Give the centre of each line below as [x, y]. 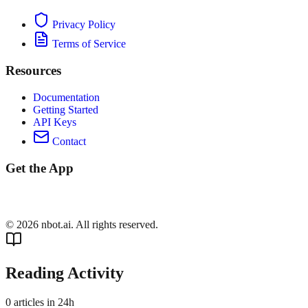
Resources [33, 71]
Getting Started [66, 109]
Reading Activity [65, 273]
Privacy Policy [82, 25]
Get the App [40, 168]
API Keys [55, 122]
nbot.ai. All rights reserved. [98, 225]
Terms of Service [88, 44]
